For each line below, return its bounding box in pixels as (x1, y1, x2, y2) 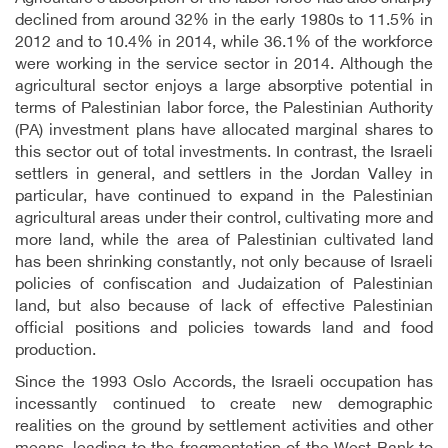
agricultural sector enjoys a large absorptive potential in (15, 78, 433, 97)
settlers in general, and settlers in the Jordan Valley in (15, 166, 433, 185)
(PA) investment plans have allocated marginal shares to (15, 122, 433, 141)
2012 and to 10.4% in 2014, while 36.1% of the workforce (15, 34, 433, 53)
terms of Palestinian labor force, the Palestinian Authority (15, 100, 433, 119)
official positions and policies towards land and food (15, 320, 433, 339)
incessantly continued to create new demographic (15, 396, 433, 415)
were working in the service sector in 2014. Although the (15, 56, 433, 75)
